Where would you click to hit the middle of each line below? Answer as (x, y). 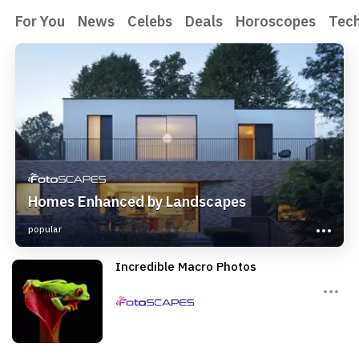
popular (45, 229)
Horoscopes (276, 21)
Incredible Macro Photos (186, 266)
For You (40, 21)
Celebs (150, 21)
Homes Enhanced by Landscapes (137, 202)
